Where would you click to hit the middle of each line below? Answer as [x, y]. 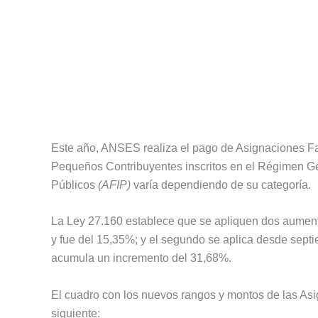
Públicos [75, 185]
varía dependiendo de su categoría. [221, 185]
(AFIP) [114, 185]
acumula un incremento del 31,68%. [141, 258]
